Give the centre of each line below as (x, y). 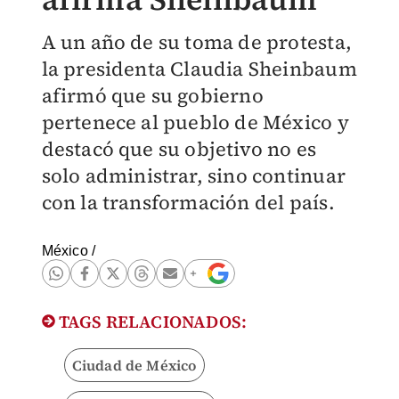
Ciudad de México (134, 365)
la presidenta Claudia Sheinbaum (199, 69)
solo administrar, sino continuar (193, 175)
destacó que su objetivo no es (179, 149)
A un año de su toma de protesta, (196, 42)
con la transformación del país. (188, 202)
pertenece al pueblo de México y (195, 122)
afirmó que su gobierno (152, 95)
